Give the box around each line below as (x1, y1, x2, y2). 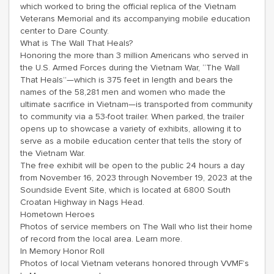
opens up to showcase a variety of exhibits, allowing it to (20, 124, 242, 134)
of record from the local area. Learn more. (20, 234, 182, 244)
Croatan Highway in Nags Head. (20, 197, 144, 207)
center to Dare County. (20, 26, 109, 36)
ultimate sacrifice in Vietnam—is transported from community (20, 99, 253, 109)
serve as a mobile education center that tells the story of (20, 136, 242, 146)
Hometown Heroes (20, 209, 95, 220)
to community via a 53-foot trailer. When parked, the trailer (20, 111, 244, 122)
